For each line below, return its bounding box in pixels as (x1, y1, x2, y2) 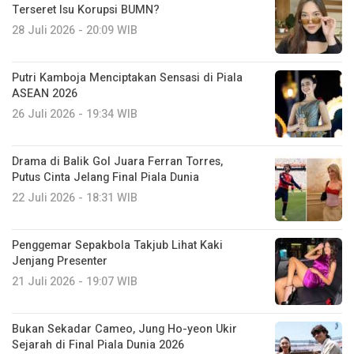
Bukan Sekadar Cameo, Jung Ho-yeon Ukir (12, 320, 237, 337)
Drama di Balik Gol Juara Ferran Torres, (12, 153, 223, 170)
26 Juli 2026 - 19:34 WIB (12, 105, 137, 122)
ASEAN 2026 (12, 85, 77, 102)
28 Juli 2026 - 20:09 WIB (12, 21, 137, 39)
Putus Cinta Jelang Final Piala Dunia (12, 168, 199, 186)
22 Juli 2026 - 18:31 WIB (12, 189, 137, 206)
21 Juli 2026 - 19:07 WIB (12, 273, 137, 290)
